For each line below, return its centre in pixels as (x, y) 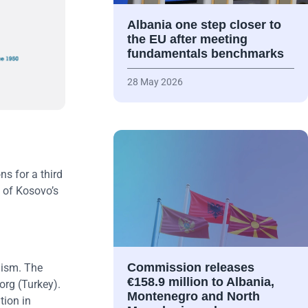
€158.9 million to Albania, (200, 282)
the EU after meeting (187, 40)
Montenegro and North (193, 297)
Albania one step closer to (204, 25)
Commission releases (190, 268)
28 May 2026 (155, 82)
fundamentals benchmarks (205, 54)
